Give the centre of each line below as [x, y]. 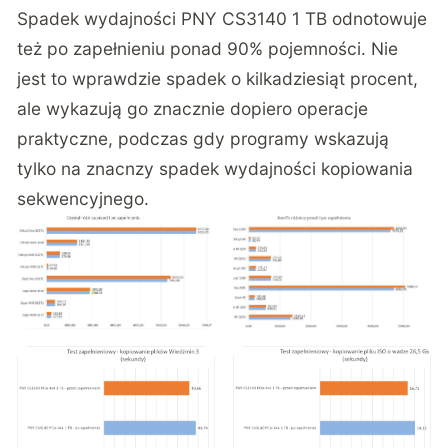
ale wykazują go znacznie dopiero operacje [193, 108]
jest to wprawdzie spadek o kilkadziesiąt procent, [218, 78]
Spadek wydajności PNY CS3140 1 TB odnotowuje [222, 18]
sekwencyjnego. [83, 198]
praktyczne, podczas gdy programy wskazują [203, 138]
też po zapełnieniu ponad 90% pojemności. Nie [208, 48]
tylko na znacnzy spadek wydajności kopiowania [215, 168]
